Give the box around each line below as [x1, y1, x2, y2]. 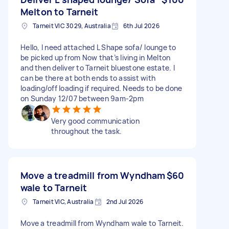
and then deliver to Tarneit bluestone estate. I [20, 62, 175, 73]
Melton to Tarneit [20, 5, 99, 18]
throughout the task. [51, 126, 122, 136]
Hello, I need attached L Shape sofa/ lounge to [20, 42, 176, 52]
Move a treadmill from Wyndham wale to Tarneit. [20, 218, 184, 228]
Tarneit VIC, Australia [33, 197, 94, 206]
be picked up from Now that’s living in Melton [20, 52, 171, 62]
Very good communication [51, 116, 140, 126]
